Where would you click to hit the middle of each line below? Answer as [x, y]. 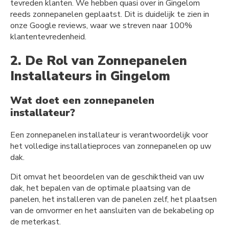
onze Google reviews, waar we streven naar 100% [101, 26]
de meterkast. [36, 222]
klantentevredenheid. [48, 37]
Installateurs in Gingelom [90, 76]
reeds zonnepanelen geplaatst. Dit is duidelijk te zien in [110, 15]
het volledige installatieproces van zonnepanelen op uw [111, 146]
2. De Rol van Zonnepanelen [99, 61]
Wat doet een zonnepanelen [82, 100]
